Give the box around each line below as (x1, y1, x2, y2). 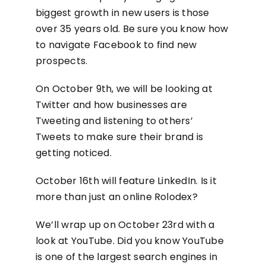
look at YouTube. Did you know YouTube (35, 234, 224, 248)
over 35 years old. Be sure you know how (35, 22, 229, 36)
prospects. (35, 54, 88, 68)
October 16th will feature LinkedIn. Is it (35, 174, 217, 188)
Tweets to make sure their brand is (35, 130, 204, 144)
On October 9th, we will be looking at (35, 82, 213, 96)
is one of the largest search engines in (35, 250, 218, 264)
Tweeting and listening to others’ (35, 114, 193, 128)
